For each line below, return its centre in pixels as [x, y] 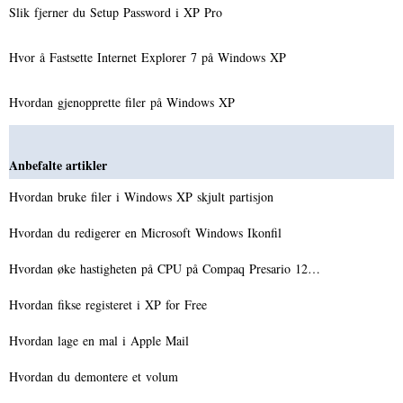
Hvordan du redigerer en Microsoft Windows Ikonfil [148, 232]
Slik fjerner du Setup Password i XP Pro [118, 12]
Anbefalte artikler [58, 165]
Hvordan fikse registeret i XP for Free [110, 304]
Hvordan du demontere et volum [96, 376]
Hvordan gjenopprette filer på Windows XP [124, 102]
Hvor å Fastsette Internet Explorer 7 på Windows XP [150, 57]
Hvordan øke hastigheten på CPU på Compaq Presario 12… [165, 268]
